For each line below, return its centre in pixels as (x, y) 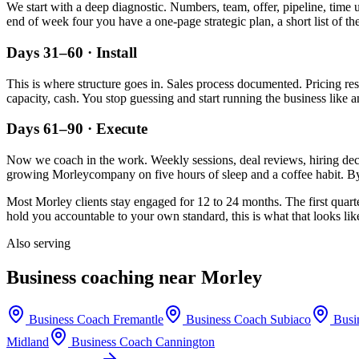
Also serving (38, 244)
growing (29, 175)
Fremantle (138, 319)
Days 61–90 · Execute (77, 129)
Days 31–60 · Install (72, 52)
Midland (28, 341)
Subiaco (290, 319)
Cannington (185, 341)
